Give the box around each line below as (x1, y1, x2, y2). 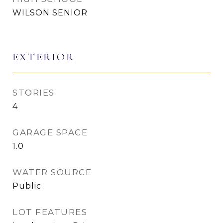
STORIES (12, 87, 55, 98)
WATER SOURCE (12, 167, 92, 177)
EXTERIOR (12, 50, 75, 63)
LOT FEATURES (12, 207, 87, 217)
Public (12, 181, 41, 191)
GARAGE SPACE (12, 127, 88, 137)
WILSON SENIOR (12, 7, 88, 17)
